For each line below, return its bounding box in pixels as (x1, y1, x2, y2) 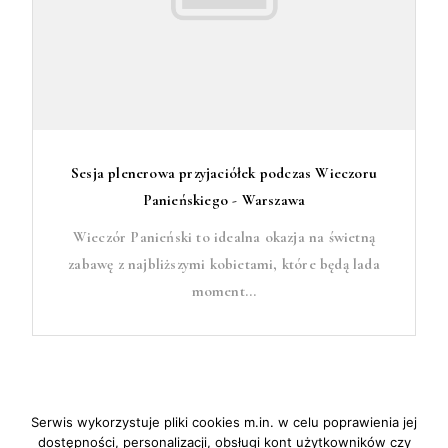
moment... (191, 282, 257, 300)
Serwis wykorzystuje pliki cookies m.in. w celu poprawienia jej (31, 414, 417, 430)
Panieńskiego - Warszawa (142, 191, 306, 209)
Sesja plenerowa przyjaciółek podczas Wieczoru (71, 164, 377, 182)
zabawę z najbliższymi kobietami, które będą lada (68, 255, 380, 273)
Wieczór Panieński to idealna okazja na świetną (72, 228, 376, 246)
